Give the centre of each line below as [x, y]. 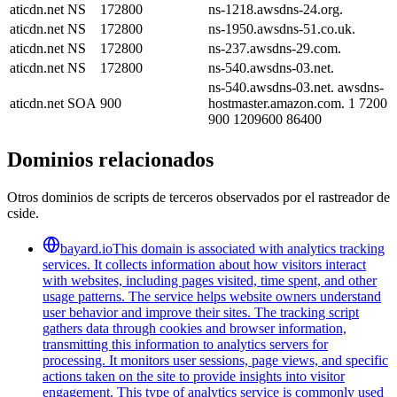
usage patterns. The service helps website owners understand [212, 296]
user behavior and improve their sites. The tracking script [201, 312]
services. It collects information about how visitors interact [204, 264]
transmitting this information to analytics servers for [185, 344]
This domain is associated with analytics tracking [249, 248]
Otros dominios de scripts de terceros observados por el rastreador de [198, 197]
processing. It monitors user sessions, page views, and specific [215, 360]
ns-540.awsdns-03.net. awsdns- [296, 87]
